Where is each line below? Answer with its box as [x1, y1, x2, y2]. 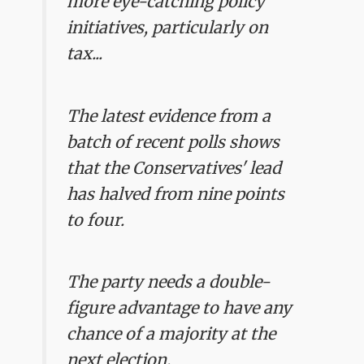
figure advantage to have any [67, 297, 292, 318]
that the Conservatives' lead [67, 157, 282, 178]
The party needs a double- [67, 271, 271, 292]
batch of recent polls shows [67, 131, 280, 152]
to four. [67, 209, 125, 230]
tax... [67, 43, 103, 63]
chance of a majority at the [67, 323, 276, 344]
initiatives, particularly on [67, 17, 269, 37]
